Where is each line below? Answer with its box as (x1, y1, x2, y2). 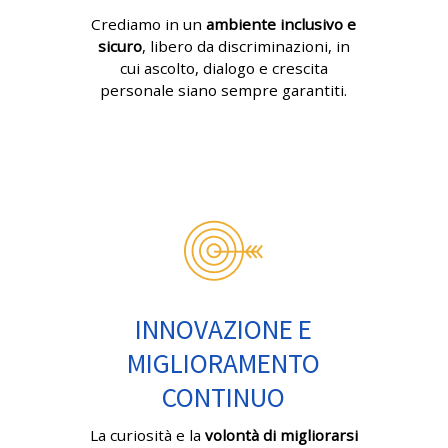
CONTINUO (162, 380, 286, 415)
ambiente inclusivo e (206, 14, 357, 35)
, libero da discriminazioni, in (141, 36, 350, 57)
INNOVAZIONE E (135, 312, 313, 347)
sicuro (97, 36, 142, 57)
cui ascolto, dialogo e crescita (119, 58, 328, 79)
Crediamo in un (91, 14, 207, 35)
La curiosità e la (90, 425, 205, 446)
